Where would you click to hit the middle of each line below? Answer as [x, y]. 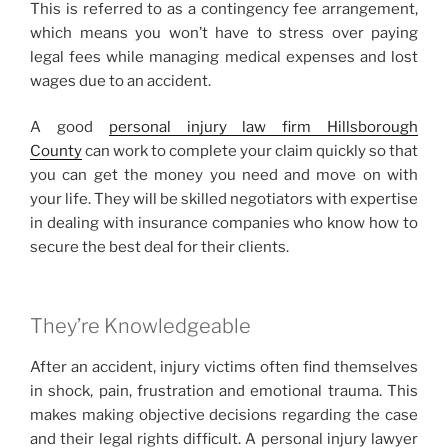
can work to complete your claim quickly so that [250, 151]
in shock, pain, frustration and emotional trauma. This [224, 390]
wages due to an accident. [120, 80]
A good [69, 127]
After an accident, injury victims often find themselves [224, 366]
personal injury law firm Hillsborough [263, 127]
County [56, 151]
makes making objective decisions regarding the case [224, 414]
